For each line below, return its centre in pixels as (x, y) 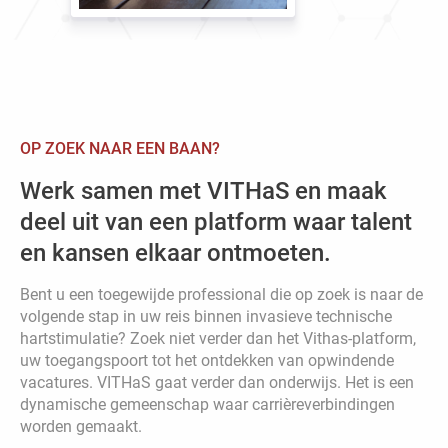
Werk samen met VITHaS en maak (203, 190)
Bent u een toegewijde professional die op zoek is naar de (221, 294)
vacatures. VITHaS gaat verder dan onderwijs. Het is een (217, 382)
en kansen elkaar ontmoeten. (175, 252)
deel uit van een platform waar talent (216, 221)
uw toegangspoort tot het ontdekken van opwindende (207, 360)
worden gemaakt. (81, 426)
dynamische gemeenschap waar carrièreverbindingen (207, 404)
